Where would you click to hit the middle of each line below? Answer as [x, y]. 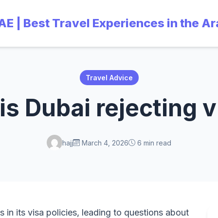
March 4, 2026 [104, 143]
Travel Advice [109, 78]
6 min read [153, 143]
